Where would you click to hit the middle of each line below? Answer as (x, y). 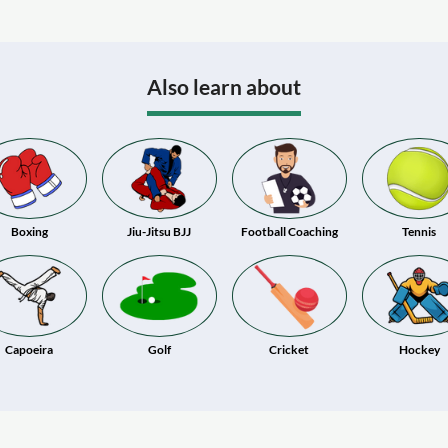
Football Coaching (289, 232)
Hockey (419, 349)
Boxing (29, 232)
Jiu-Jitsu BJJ (159, 232)
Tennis (419, 232)
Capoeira (29, 349)
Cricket (289, 349)
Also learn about (224, 86)
